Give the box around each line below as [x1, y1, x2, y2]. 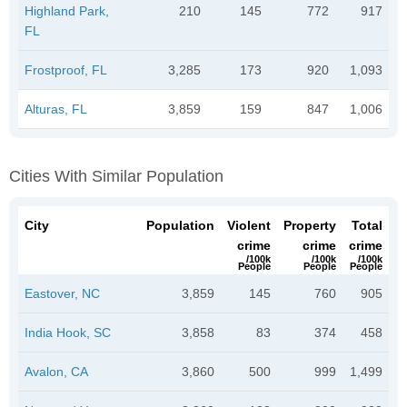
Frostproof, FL [25, 62, 107, 77]
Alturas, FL [25, 101, 87, 116]
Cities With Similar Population [9, 166, 223, 185]
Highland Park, [25, 3, 109, 18]
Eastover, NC [25, 285, 100, 301]
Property [283, 217, 336, 233]
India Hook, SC [25, 324, 111, 340]
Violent [227, 217, 271, 233]
